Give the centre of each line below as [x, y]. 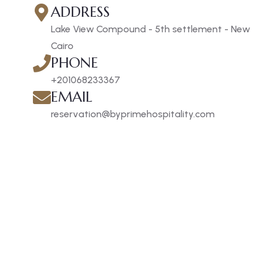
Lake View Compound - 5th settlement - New [150, 29]
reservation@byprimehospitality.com [133, 114]
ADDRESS [80, 12]
